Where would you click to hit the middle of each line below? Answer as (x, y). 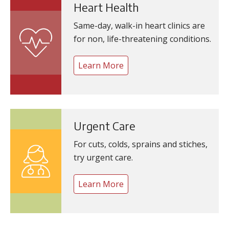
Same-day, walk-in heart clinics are (139, 26)
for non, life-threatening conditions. (142, 39)
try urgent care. (103, 157)
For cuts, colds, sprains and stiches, (141, 144)
